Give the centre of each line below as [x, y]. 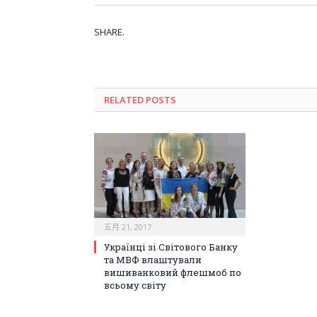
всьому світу [135, 286]
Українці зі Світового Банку [171, 247]
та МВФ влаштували [153, 260]
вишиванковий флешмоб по [173, 273]
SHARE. [109, 32]
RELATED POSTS [140, 100]
